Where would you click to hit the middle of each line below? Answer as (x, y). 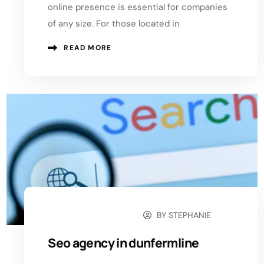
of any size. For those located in (114, 23)
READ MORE (88, 47)
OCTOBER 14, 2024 (92, 215)
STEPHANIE (190, 215)
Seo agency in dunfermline (123, 242)
